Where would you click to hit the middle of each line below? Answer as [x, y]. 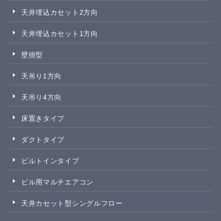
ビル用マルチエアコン [57, 182]
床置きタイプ [43, 119]
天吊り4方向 [41, 97]
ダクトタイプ [43, 140]
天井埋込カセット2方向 [59, 13]
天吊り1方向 [41, 76]
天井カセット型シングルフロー [72, 203]
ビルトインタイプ [50, 161]
